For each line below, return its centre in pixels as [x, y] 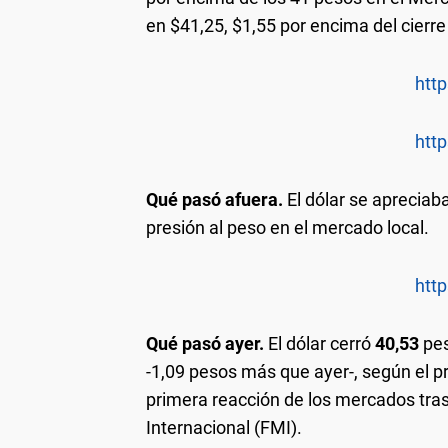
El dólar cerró [319, 344]
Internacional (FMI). [224, 428]
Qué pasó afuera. [214, 200]
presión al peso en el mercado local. [287, 228]
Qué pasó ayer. [205, 344]
